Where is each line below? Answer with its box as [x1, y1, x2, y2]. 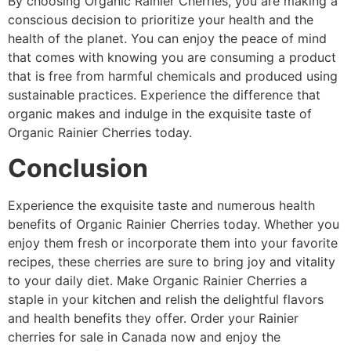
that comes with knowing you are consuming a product [8, 49, 336, 66]
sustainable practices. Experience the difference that [8, 87, 320, 103]
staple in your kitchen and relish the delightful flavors [8, 291, 324, 307]
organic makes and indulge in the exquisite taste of [8, 106, 312, 122]
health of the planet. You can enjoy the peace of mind [8, 31, 327, 47]
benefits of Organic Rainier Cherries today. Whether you [8, 215, 339, 232]
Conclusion [8, 152, 148, 183]
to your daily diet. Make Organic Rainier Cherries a [8, 272, 307, 288]
